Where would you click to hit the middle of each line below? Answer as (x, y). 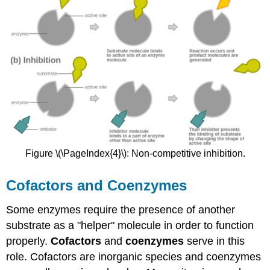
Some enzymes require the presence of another (121, 210)
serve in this (215, 241)
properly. (29, 241)
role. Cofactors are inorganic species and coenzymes (134, 257)
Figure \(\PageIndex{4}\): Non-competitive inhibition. (135, 154)
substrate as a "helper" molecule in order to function (130, 226)
